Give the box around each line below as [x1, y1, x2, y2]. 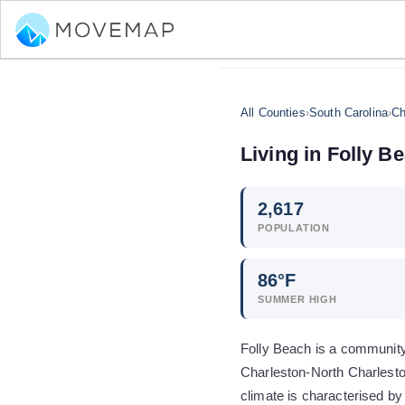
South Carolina [308, 106, 389, 119]
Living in [240, 143, 327, 165]
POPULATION [258, 222, 330, 233]
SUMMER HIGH [258, 294, 337, 305]
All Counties [240, 106, 306, 119]
